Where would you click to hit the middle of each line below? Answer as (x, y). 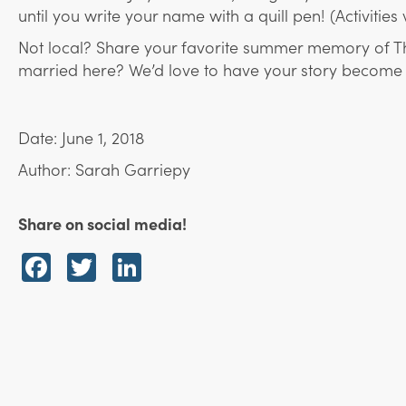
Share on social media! (102, 224)
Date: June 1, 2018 (81, 138)
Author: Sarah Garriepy (104, 169)
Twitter (143, 268)
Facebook (116, 268)
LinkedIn (198, 268)
